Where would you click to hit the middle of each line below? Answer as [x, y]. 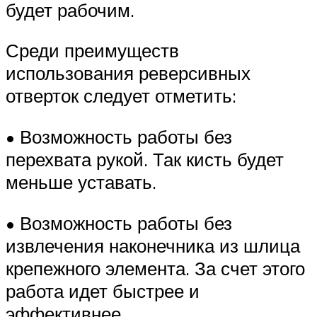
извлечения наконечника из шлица [153, 245]
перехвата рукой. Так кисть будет [145, 159]
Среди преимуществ [92, 51]
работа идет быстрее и [103, 290]
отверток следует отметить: [121, 96]
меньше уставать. [81, 181]
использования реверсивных [128, 73]
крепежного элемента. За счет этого [155, 268]
